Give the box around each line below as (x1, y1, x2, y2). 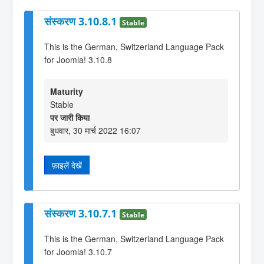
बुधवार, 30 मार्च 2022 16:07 (50, 124, 141, 137)
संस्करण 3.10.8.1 (44, 14, 120, 29)
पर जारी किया (50, 111, 90, 124)
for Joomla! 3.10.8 (44, 53, 112, 65)
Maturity (50, 85, 83, 98)
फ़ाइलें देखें (52, 159, 82, 171)
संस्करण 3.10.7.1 (44, 206, 120, 221)
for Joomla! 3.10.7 (44, 246, 112, 258)
